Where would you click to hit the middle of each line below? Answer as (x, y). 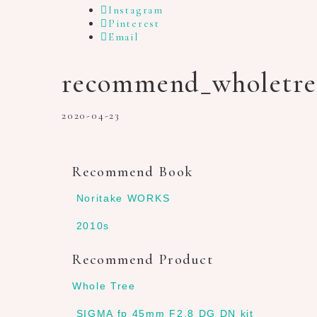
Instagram (136, 10)
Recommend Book (133, 172)
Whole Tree (104, 286)
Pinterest (134, 23)
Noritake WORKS (123, 198)
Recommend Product (143, 259)
